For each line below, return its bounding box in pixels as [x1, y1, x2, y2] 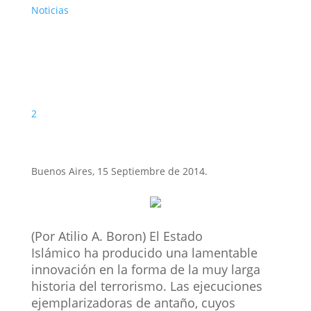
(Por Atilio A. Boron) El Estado [31, 227, 203, 244]
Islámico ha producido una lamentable [31, 244, 258, 261]
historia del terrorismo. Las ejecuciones [31, 277, 262, 294]
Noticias [31, 3, 69, 17]
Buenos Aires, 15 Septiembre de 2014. [31, 164, 208, 178]
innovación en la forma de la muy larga [31, 260, 260, 278]
